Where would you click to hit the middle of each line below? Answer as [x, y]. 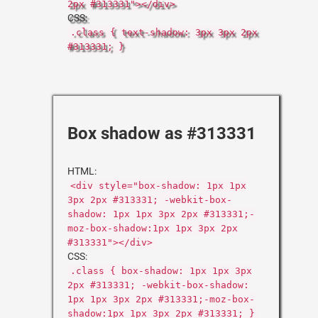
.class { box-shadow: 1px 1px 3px [161, 271]
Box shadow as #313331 [162, 133]
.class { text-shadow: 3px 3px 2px [164, 32]
